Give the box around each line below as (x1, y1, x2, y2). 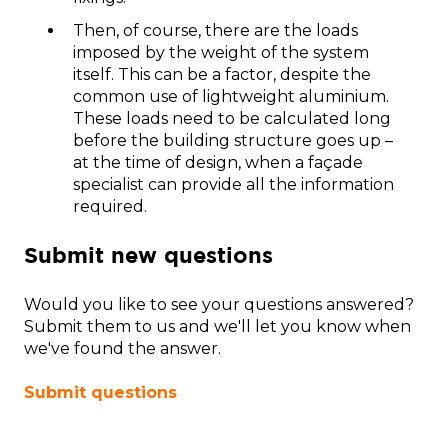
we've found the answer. (24, 338, 225, 358)
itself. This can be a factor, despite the (73, 65, 371, 85)
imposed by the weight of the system (73, 43, 369, 63)
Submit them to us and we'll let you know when (24, 316, 411, 336)
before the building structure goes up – (73, 131, 393, 151)
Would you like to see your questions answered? (24, 294, 414, 314)
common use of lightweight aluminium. (73, 87, 389, 107)
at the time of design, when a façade (73, 153, 363, 173)
